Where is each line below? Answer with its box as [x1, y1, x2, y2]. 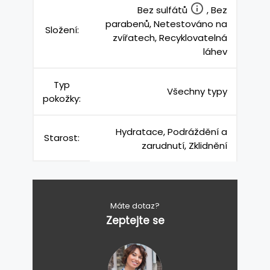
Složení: [45, 23, 79, 36]
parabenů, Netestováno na [105, 17, 227, 30]
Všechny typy [167, 84, 227, 98]
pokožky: [43, 92, 81, 105]
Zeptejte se [105, 213, 165, 228]
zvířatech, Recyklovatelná [113, 31, 227, 44]
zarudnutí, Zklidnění [142, 139, 227, 152]
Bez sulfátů [137, 3, 190, 16]
